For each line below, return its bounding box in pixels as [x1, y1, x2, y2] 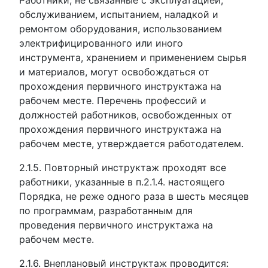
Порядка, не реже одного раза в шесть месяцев [19, 190, 249, 202]
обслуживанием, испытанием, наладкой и [19, 8, 218, 20]
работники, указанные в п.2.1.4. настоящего [19, 176, 225, 188]
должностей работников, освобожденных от [19, 109, 232, 121]
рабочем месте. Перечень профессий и [19, 95, 206, 106]
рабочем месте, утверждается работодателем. [19, 138, 243, 150]
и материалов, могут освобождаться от [19, 66, 209, 78]
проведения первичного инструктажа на [19, 219, 213, 231]
